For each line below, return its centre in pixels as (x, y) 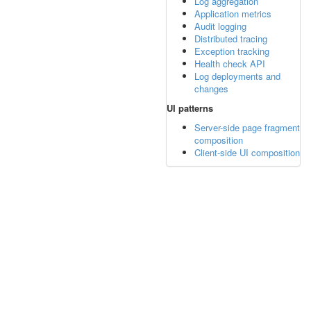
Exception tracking (232, 51)
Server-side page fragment (247, 127)
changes (211, 89)
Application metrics (233, 14)
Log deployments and (237, 76)
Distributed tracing (231, 39)
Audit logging (220, 26)
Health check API (230, 64)
